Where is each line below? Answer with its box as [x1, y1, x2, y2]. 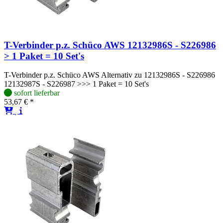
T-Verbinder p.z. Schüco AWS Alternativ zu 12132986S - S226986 [4, 71, 215, 80]
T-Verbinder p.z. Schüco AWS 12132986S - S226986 [4, 39, 216, 50]
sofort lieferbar [14, 89, 60, 98]
